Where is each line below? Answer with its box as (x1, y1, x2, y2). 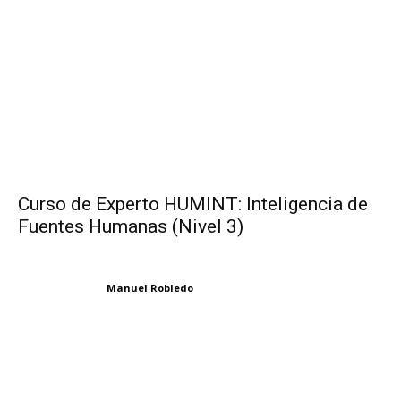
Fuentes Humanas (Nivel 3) (18, 216, 243, 238)
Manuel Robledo (107, 280, 193, 294)
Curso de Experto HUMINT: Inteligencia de (18, 193, 368, 216)
